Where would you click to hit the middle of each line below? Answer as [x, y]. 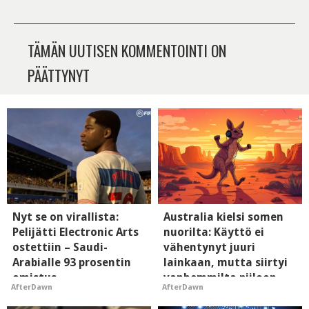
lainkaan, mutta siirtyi [226, 263]
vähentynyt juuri [209, 248]
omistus [34, 278]
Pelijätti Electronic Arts [76, 232]
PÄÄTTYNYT [59, 76]
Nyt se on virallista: [66, 217]
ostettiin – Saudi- [60, 248]
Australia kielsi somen [223, 217]
